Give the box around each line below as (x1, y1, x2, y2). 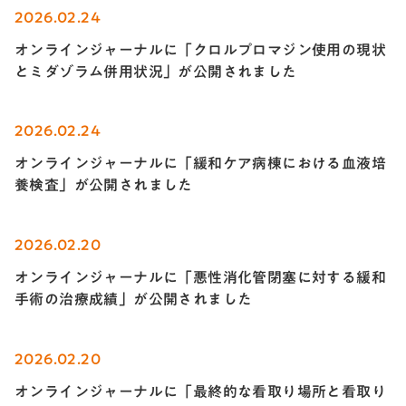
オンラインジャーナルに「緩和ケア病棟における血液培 (14, 156, 386, 171)
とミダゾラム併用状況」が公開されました (14, 63, 297, 79)
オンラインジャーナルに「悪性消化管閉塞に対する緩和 (14, 270, 386, 285)
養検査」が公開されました (14, 178, 193, 193)
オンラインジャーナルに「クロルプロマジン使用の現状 (14, 42, 386, 57)
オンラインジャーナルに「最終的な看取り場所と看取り (14, 384, 386, 400)
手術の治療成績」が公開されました (14, 292, 253, 307)
